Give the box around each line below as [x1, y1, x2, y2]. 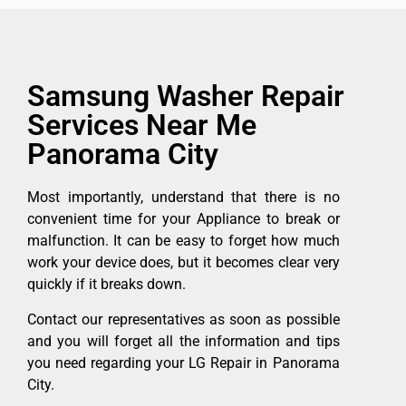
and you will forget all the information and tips [27, 332, 340, 350]
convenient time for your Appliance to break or [27, 210, 340, 228]
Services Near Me [27, 108, 256, 143]
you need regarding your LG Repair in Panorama [27, 353, 340, 372]
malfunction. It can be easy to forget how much [27, 232, 340, 250]
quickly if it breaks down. [27, 275, 186, 294]
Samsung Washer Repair [27, 79, 344, 114]
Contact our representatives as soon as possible [27, 310, 340, 328]
